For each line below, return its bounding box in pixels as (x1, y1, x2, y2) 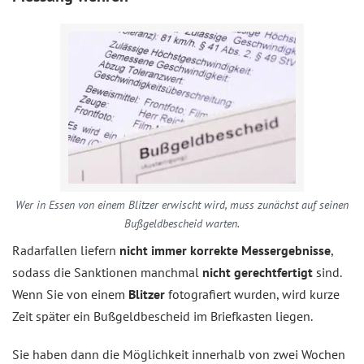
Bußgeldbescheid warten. (124, 216, 240, 231)
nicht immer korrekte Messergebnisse (119, 242, 331, 258)
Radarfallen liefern (12, 242, 119, 258)
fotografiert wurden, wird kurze (168, 286, 340, 302)
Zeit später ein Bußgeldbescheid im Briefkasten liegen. (12, 308, 313, 324)
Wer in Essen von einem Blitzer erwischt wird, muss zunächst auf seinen (15, 197, 349, 212)
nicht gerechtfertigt (202, 264, 313, 280)
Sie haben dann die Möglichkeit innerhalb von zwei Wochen (12, 346, 345, 362)
